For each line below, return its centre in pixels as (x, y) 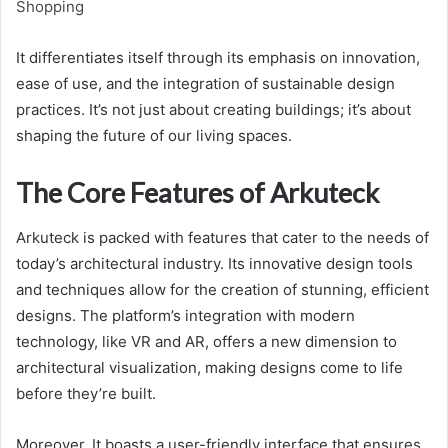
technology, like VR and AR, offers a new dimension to (206, 341)
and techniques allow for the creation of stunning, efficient (222, 289)
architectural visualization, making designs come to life (209, 367)
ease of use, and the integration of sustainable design (205, 84)
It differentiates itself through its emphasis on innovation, (218, 58)
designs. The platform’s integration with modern (185, 315)
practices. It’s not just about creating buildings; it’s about (213, 110)
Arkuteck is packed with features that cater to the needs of (222, 237)
